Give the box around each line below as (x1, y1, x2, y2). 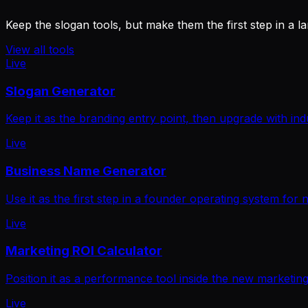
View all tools (5, 42, 74, 56)
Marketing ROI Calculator (5, 243, 162, 259)
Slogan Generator (5, 82, 115, 99)
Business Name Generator (5, 163, 166, 179)
